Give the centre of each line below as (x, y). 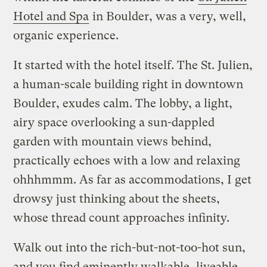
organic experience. (66, 35)
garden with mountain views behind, (113, 141)
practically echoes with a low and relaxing (127, 160)
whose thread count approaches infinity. (122, 218)
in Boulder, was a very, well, (168, 16)
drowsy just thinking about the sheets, (117, 198)
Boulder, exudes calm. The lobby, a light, (123, 103)
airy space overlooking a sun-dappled (114, 122)
